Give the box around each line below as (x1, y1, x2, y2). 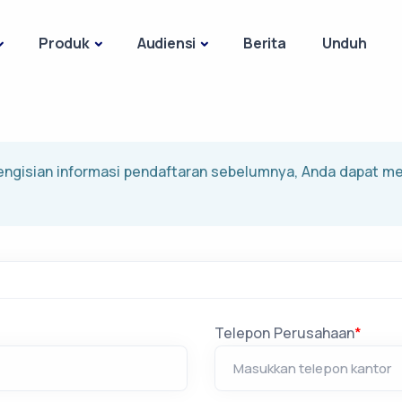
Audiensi (136, 33, 197, 53)
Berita (242, 33, 286, 53)
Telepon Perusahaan (214, 323, 354, 343)
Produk (39, 33, 90, 53)
